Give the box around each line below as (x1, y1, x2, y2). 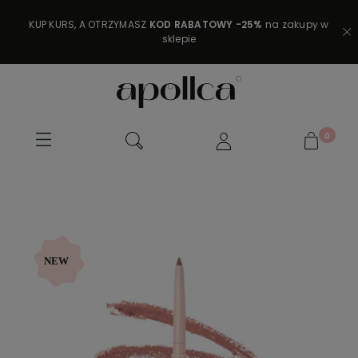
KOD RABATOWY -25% (149, 18, 263, 31)
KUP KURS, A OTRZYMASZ (29, 18, 149, 31)
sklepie (161, 32, 197, 46)
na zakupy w (262, 18, 329, 31)
